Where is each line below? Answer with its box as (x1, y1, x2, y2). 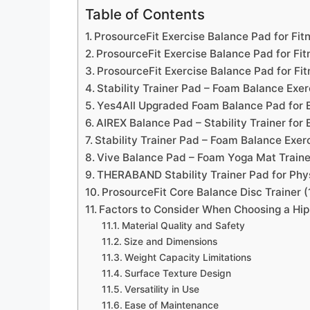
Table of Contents (85, 5, 205, 23)
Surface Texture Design (124, 267, 231, 279)
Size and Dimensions (123, 235, 217, 247)
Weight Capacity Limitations (124, 251, 251, 263)
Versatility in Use (124, 283, 199, 295)
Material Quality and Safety (121, 219, 245, 231)
